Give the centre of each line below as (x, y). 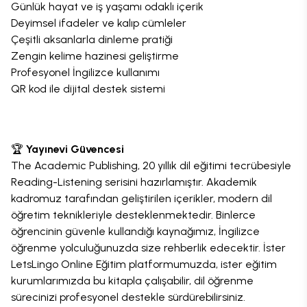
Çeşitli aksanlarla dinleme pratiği (92, 39)
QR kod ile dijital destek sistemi (88, 88)
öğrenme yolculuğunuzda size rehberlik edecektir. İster (148, 247)
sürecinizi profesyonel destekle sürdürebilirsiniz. (128, 297)
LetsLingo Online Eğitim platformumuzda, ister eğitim (144, 264)
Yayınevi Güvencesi (75, 149)
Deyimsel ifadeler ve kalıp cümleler (99, 23)
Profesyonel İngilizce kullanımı (85, 72)
